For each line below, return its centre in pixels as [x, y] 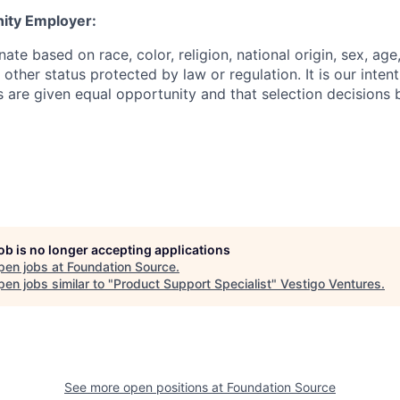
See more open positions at [146, 387]
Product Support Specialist [192, 283]
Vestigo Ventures [331, 283]
